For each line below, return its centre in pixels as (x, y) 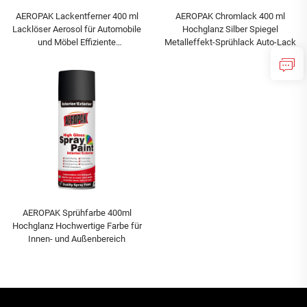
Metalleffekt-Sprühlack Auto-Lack (230, 42)
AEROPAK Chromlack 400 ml (230, 16)
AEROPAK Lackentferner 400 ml (77, 16)
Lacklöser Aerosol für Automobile (77, 29)
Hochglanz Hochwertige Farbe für (77, 226)
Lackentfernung (77, 55)
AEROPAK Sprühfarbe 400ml (77, 213)
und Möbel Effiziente (77, 42)
